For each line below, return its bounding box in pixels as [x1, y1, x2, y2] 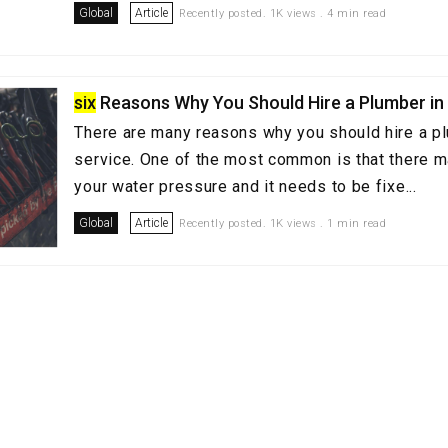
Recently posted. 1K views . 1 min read [179, 217, 387, 230]
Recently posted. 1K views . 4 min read [179, 7, 387, 20]
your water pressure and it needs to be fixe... [74, 177, 417, 196]
